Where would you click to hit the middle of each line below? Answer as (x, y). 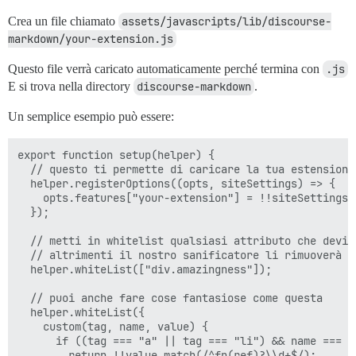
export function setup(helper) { (116, 155)
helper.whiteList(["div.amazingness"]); (145, 270)
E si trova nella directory (71, 87)
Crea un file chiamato (63, 21)
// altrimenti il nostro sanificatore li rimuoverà (180, 255)
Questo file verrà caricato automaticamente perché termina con (165, 69)
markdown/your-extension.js (91, 39)
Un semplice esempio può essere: (91, 117)
